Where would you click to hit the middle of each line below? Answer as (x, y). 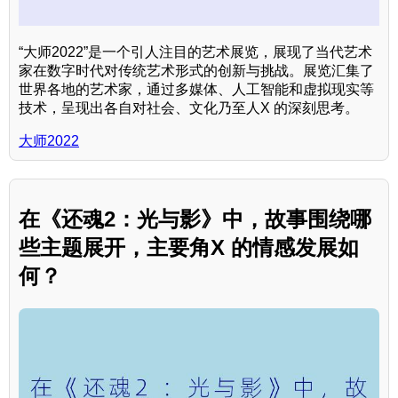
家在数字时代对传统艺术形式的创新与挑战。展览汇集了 (196, 70)
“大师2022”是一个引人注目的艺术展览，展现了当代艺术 (195, 52)
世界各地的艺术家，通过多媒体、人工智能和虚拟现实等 (196, 89)
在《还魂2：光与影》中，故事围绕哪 (195, 219)
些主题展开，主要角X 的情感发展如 (189, 248)
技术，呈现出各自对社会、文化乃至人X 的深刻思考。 (189, 107)
